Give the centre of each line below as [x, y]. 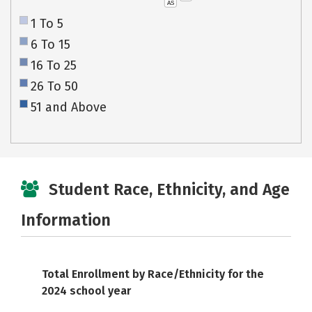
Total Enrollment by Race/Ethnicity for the [153, 274]
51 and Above [69, 107]
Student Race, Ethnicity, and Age [169, 189]
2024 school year [86, 291]
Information [66, 220]
